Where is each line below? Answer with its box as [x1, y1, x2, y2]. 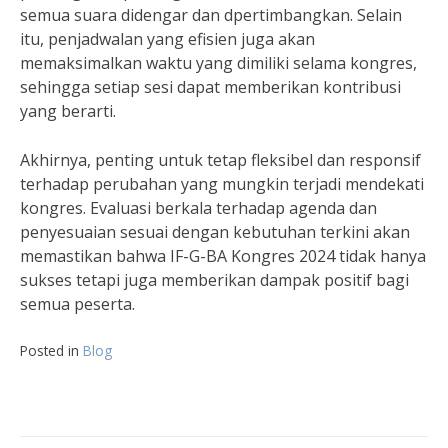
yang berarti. [20, 100, 116, 122]
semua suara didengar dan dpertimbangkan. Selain [20, 4, 402, 26]
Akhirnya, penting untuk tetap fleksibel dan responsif [20, 149, 421, 171]
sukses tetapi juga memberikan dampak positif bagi [20, 269, 409, 291]
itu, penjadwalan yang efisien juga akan [20, 28, 315, 50]
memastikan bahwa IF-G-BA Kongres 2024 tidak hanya [20, 245, 426, 267]
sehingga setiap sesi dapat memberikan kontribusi [20, 76, 401, 98]
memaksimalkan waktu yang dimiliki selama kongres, [20, 52, 417, 74]
